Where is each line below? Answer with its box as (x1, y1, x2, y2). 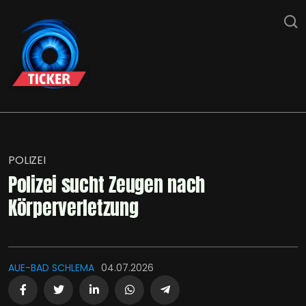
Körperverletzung (8, 193, 139, 222)
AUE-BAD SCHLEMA (8, 261, 94, 275)
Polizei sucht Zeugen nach (8, 170, 205, 199)
